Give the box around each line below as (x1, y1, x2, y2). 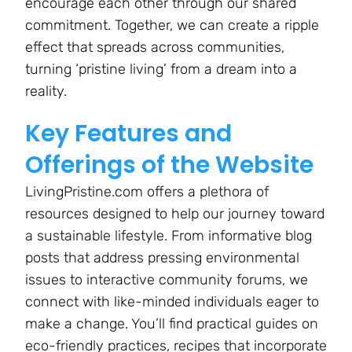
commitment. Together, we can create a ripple (25, 16, 319, 35)
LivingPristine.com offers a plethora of (25, 183, 269, 201)
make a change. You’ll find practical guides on (25, 315, 318, 333)
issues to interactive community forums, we (25, 271, 308, 289)
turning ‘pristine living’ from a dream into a (25, 60, 297, 79)
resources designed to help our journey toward (25, 205, 324, 223)
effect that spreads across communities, (25, 38, 284, 57)
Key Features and (25, 117, 232, 151)
